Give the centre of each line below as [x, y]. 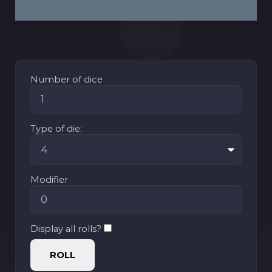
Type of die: [56, 129]
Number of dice [66, 80]
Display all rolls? [67, 229]
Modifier [49, 179]
